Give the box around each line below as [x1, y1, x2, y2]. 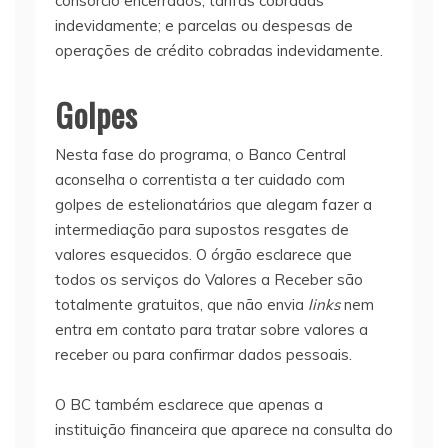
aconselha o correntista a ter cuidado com [55, 170, 345, 190]
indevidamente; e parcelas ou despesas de [55, 16, 353, 36]
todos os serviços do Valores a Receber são [55, 270, 363, 290]
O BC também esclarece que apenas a [55, 395, 323, 415]
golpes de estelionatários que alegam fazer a [55, 195, 372, 215]
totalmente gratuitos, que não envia [55, 295, 304, 315]
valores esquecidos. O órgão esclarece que [55, 245, 352, 265]
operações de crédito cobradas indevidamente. [55, 41, 383, 61]
